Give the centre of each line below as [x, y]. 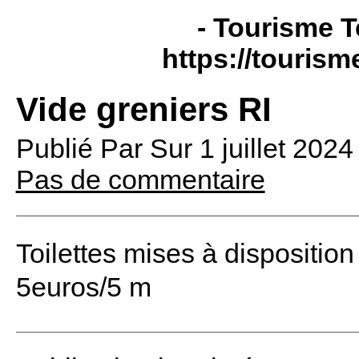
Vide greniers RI [143, 109]
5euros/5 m [83, 287]
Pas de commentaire [140, 179]
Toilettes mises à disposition [185, 253]
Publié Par [83, 148]
